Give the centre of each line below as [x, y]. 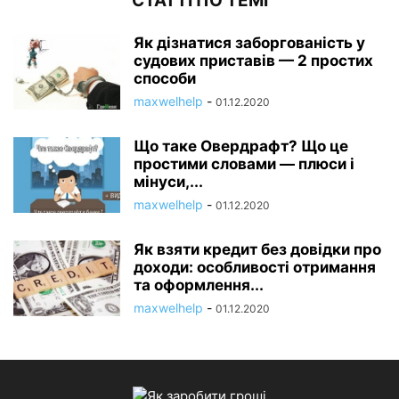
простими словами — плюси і [244, 163]
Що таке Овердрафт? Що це [241, 146]
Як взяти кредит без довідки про [257, 249]
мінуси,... [168, 181]
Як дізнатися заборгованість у [249, 42]
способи [165, 78]
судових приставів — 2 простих [253, 60]
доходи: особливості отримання [255, 267]
